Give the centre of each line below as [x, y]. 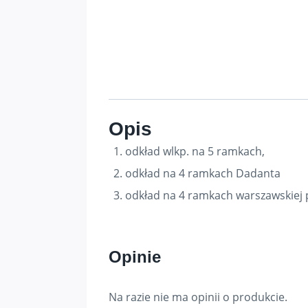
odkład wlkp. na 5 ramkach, [195, 151]
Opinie [135, 256]
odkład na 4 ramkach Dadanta [203, 173]
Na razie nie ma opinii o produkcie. [198, 297]
